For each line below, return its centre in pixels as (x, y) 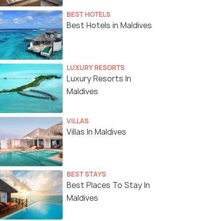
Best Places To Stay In (108, 185)
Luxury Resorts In (99, 79)
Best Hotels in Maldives (109, 26)
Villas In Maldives (96, 132)
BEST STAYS (86, 174)
